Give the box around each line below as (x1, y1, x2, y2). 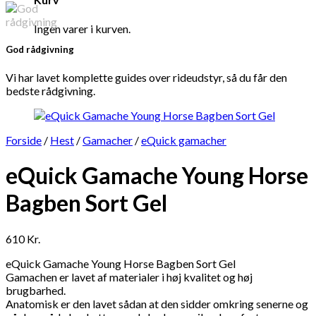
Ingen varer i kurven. (34, 21, 130, 35)
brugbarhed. (6, 283, 66, 297)
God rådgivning (6, 43, 74, 55)
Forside (6, 133, 42, 147)
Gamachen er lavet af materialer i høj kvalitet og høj (6, 269, 253, 284)
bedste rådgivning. (6, 84, 95, 98)
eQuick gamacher (141, 133, 226, 147)
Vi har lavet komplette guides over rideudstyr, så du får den (6, 71, 287, 85)
